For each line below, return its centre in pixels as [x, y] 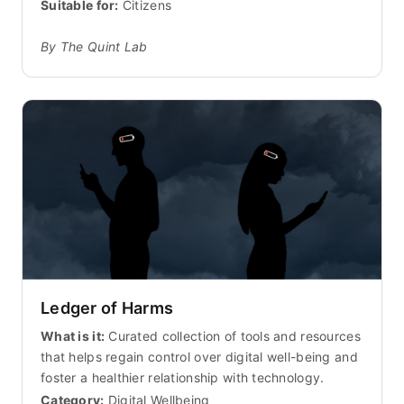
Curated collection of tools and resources [233, 335]
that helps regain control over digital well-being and [199, 356]
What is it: [73, 335]
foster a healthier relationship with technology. [183, 377]
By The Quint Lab [94, 46]
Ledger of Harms [107, 308]
